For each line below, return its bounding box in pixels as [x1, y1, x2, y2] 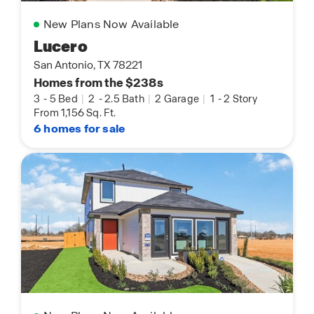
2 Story [224, 93, 257, 106]
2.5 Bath [104, 93, 147, 106]
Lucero [34, 36, 88, 57]
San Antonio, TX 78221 [34, 58, 142, 73]
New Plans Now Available [43, 17, 179, 32]
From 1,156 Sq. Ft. [34, 107, 116, 120]
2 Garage [153, 93, 202, 106]
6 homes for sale [34, 121, 125, 137]
